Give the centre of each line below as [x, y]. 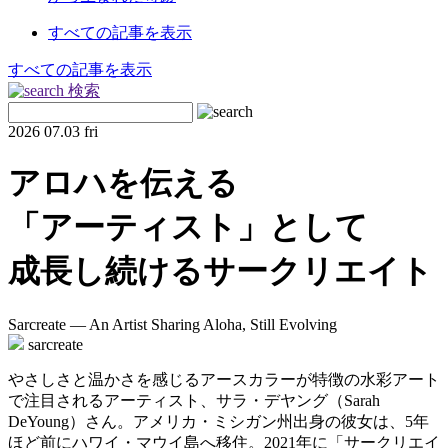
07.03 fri [71, 131]
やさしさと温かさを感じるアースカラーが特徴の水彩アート [224, 379]
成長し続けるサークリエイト [220, 271]
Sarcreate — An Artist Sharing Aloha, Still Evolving [172, 324]
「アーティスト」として [188, 227]
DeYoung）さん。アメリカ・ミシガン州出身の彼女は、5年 [218, 421]
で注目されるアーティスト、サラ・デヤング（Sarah [194, 400]
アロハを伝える [123, 183]
